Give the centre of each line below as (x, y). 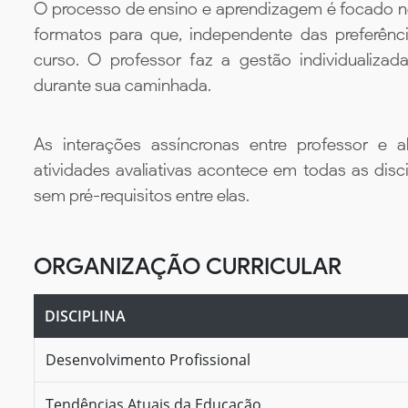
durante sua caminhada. (122, 86)
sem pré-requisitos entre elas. (142, 195)
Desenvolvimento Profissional (148, 359)
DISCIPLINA (85, 316)
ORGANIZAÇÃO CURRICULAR (188, 265)
